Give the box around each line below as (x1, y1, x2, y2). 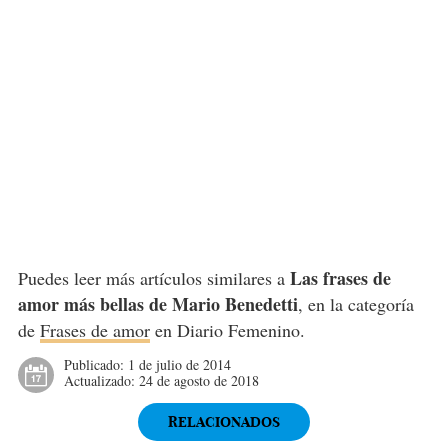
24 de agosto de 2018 (138, 371, 259, 391)
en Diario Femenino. (149, 318, 305, 343)
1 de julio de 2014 (127, 355, 231, 375)
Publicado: (63, 355, 128, 375)
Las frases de (289, 265, 391, 292)
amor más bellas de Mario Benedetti (17, 291, 298, 318)
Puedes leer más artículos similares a (17, 266, 290, 291)
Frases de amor (39, 318, 150, 343)
